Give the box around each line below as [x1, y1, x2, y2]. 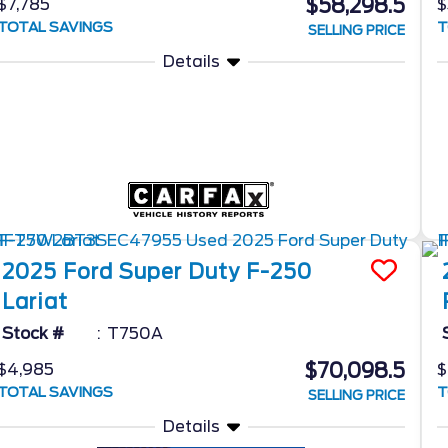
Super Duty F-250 [119, 259, 313, 284]
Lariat [2, 289, 69, 314]
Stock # [2, 323, 65, 343]
